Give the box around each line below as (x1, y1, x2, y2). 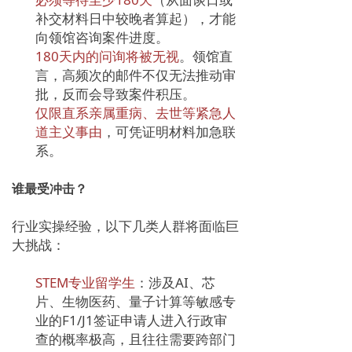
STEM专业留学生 (35, 273, 135, 291)
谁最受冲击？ (12, 179, 87, 197)
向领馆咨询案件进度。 (35, 27, 169, 46)
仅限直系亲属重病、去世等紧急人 (35, 103, 236, 122)
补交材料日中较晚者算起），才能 (35, 9, 236, 27)
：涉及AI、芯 (135, 273, 215, 291)
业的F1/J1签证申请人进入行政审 (35, 310, 227, 329)
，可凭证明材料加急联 (102, 122, 236, 141)
